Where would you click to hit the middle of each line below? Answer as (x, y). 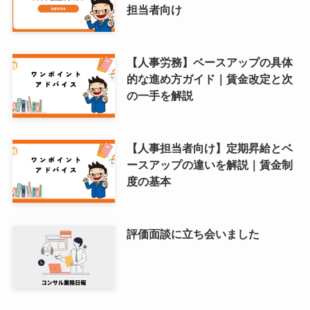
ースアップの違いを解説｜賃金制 (209, 164)
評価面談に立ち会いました (193, 234)
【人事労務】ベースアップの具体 (209, 62)
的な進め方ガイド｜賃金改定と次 (209, 79)
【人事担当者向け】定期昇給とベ (209, 148)
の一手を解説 (159, 95)
